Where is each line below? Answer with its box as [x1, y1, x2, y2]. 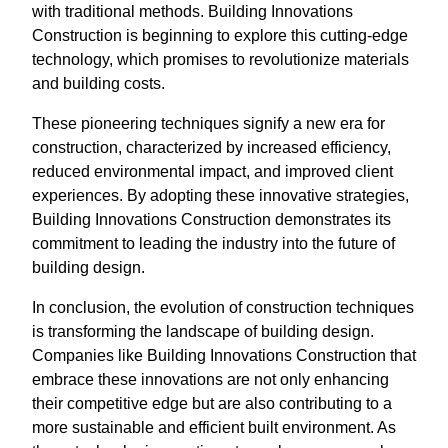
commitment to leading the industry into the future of [32, 235, 395, 252]
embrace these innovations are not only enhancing [32, 371, 389, 388]
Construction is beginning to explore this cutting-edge [32, 27, 408, 44]
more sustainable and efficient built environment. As [32, 419, 396, 436]
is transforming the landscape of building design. [32, 323, 374, 340]
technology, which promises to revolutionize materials [32, 51, 409, 68]
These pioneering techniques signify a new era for [32, 115, 385, 132]
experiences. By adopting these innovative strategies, [32, 187, 409, 204]
